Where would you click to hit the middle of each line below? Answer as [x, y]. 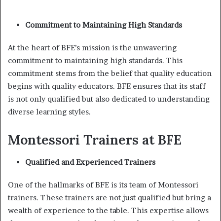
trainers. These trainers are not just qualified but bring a [110, 197]
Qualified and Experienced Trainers [90, 162]
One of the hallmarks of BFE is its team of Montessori [103, 184]
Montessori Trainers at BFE [95, 140]
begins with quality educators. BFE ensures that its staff [107, 86]
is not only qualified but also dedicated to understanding [109, 99]
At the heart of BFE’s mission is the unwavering [92, 48]
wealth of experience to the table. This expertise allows [108, 210]
